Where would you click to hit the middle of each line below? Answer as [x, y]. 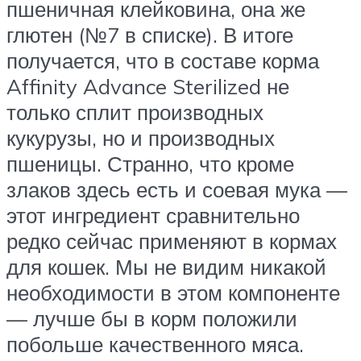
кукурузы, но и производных [141, 137]
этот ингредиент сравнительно [153, 215]
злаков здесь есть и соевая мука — [177, 189]
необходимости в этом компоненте [173, 292]
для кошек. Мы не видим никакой [166, 266]
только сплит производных [135, 112]
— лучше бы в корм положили [152, 318]
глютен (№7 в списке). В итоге [150, 34]
